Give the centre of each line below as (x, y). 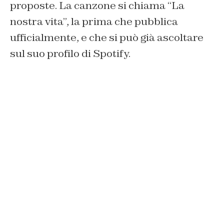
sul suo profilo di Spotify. (70, 53)
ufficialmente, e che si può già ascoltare (107, 37)
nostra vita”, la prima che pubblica (94, 21)
